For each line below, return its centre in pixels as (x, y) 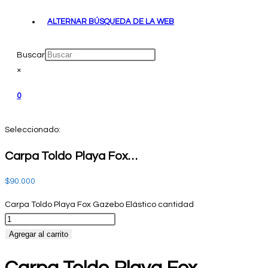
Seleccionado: (33, 130)
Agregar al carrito (39, 234)
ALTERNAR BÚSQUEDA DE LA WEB (111, 22)
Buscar (31, 55)
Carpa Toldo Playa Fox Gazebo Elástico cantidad (99, 205)
